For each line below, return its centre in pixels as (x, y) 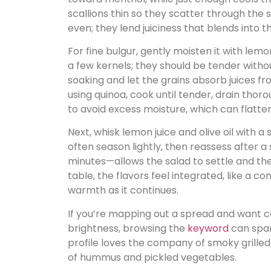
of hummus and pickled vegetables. (152, 257)
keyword (208, 228)
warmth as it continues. (123, 191)
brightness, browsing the (128, 228)
